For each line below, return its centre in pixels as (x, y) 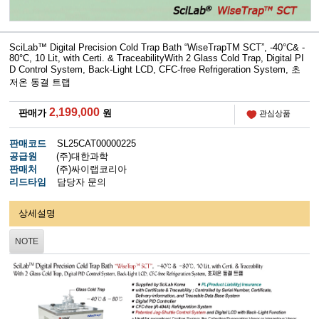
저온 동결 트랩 (40, 83)
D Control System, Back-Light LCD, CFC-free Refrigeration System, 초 (155, 70)
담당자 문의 (80, 182)
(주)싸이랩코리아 (90, 169)
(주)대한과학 (80, 156)
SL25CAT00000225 (95, 143)
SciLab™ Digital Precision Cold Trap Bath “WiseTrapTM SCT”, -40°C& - (157, 48)
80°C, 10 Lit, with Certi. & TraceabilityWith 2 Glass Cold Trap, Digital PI (157, 58)
